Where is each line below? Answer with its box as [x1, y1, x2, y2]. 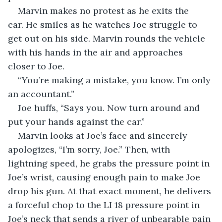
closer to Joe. [8, 60, 64, 72]
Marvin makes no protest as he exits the [18, 4, 191, 16]
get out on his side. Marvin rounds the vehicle [8, 32, 208, 44]
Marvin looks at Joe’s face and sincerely [18, 129, 190, 141]
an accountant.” [8, 88, 74, 100]
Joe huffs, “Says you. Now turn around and [18, 102, 202, 113]
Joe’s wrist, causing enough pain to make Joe [8, 171, 203, 183]
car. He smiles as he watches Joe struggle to [8, 18, 200, 30]
